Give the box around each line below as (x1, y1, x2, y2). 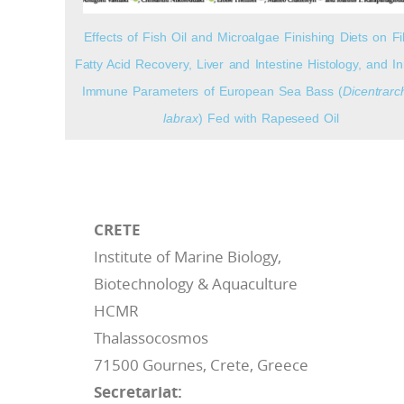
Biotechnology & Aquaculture (93, 272, 298, 294)
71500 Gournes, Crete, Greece (93, 353, 308, 375)
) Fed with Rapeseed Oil (197, 110, 340, 125)
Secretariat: (93, 381, 186, 402)
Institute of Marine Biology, (93, 245, 281, 267)
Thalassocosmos (93, 326, 208, 348)
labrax (163, 110, 198, 125)
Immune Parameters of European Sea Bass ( (81, 83, 344, 98)
